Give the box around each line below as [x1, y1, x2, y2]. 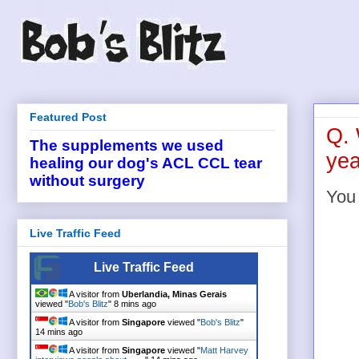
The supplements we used [30, 137, 224, 155]
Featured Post [30, 111, 107, 124]
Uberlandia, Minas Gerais [122, 288, 227, 299]
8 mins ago [114, 298, 156, 309]
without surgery [30, 172, 145, 190]
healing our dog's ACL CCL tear [30, 155, 262, 172]
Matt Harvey [200, 345, 248, 355]
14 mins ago [35, 326, 83, 337]
